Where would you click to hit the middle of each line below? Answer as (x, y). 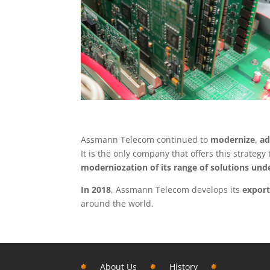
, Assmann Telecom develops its (177, 190)
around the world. (118, 204)
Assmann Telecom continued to (146, 140)
